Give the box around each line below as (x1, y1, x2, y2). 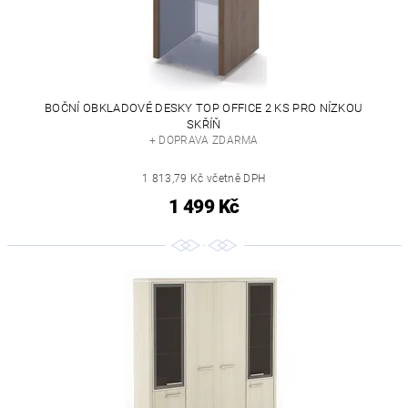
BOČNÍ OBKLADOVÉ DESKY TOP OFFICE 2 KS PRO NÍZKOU (45, 101, 363, 116)
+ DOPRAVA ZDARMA (148, 134, 259, 148)
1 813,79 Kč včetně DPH (142, 172, 266, 186)
